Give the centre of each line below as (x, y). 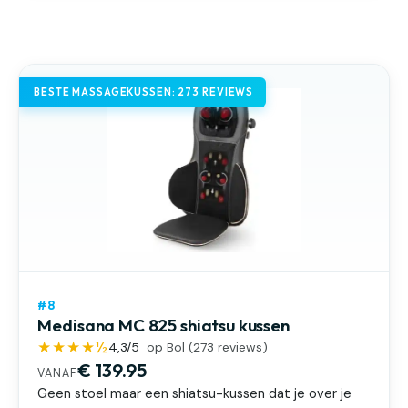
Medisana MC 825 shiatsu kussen (163, 325)
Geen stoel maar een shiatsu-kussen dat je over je (195, 394)
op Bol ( (169, 347)
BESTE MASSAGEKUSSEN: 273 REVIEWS (144, 92)
